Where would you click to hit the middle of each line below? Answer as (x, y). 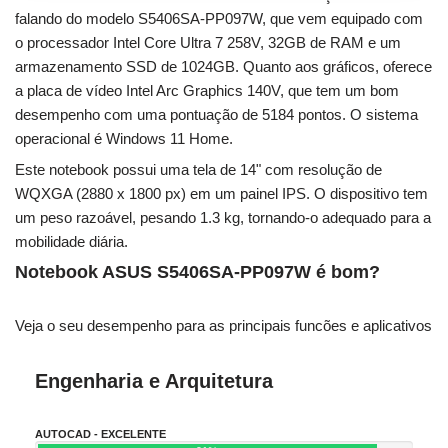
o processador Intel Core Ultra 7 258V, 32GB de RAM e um (208, 42)
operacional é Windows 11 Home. (124, 138)
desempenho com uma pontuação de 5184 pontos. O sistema (216, 114)
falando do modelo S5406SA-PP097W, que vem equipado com (219, 18)
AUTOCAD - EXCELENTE (100, 433)
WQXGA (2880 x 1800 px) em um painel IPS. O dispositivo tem (221, 193)
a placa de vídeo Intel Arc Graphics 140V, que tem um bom (207, 90)
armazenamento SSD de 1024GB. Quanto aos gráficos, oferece (223, 66)
